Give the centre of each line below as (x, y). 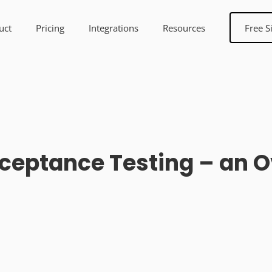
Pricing (50, 28)
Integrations (114, 28)
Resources (184, 28)
